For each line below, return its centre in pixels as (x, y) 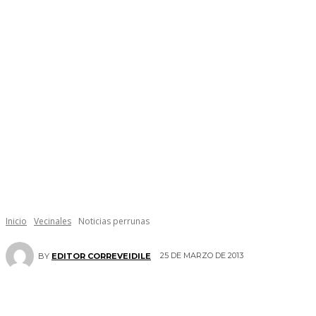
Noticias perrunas (114, 221)
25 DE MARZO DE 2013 (202, 256)
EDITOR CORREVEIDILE (101, 256)
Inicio (16, 221)
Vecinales (53, 221)
